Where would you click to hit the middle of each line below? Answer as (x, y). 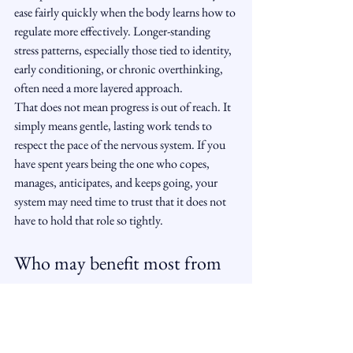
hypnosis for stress (80, 290)
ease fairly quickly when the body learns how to (126, 12)
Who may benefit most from (120, 263)
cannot (195, 332)
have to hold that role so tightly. (89, 220)
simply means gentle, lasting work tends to (114, 126)
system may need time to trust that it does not (121, 201)
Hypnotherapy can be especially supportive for (125, 313)
